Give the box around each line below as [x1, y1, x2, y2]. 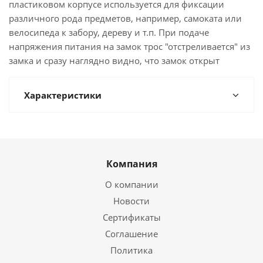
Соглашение [105, 228, 158, 240]
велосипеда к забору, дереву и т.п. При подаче [9, 26, 209, 38]
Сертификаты [102, 211, 161, 223]
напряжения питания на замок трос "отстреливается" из [9, 41, 250, 52]
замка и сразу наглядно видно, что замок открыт [9, 55, 220, 66]
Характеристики [24, 89, 102, 101]
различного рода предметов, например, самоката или [9, 12, 242, 24]
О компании [104, 178, 159, 190]
